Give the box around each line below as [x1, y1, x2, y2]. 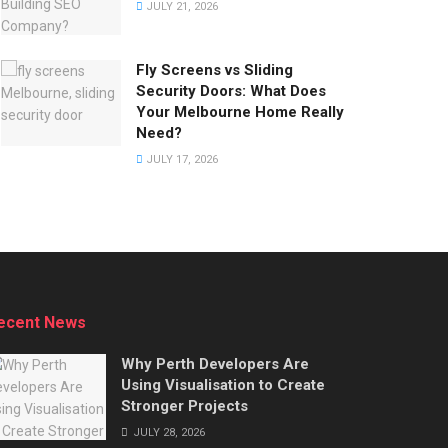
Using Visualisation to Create [121, 376, 325, 395]
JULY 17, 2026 [143, 153, 218, 167]
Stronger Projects [121, 397, 248, 416]
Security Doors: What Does [136, 82, 326, 101]
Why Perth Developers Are [121, 355, 309, 374]
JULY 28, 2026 [130, 426, 205, 440]
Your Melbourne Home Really [136, 103, 344, 122]
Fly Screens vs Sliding [136, 61, 293, 80]
